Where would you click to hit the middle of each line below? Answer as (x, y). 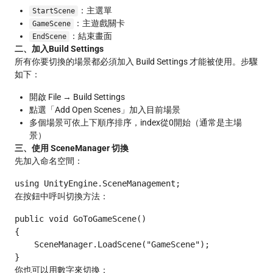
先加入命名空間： (49, 161)
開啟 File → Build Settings (77, 97)
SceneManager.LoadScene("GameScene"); (112, 244)
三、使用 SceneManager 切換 (72, 148)
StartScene (53, 11)
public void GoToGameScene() (80, 219)
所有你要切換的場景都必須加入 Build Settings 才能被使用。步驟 (136, 62)
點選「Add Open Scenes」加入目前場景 (105, 110)
